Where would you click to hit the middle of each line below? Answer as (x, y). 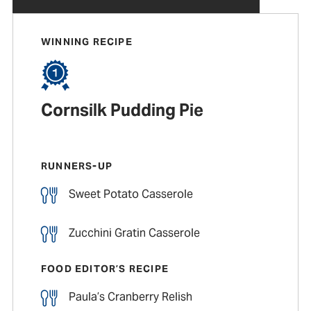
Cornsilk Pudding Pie (122, 110)
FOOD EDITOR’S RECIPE (104, 269)
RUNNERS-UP (76, 166)
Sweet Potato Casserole (131, 194)
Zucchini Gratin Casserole (134, 233)
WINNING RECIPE (86, 42)
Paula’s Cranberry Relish (130, 296)
